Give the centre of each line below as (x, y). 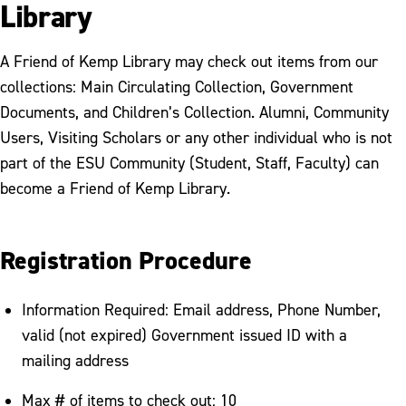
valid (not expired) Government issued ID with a (184, 334)
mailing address (75, 360)
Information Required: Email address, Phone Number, (201, 309)
